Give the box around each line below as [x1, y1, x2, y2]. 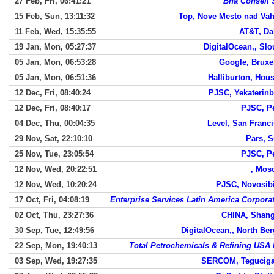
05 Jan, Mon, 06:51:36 [15, 73, 96, 82]
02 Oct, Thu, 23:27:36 [15, 210, 94, 220]
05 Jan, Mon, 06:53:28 [15, 57, 96, 67]
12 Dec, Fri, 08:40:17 [15, 103, 91, 113]
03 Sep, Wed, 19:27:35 [15, 256, 97, 265]
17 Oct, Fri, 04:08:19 [15, 195, 89, 204]
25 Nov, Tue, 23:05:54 [15, 149, 94, 158]
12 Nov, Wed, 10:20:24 [15, 180, 97, 189]
